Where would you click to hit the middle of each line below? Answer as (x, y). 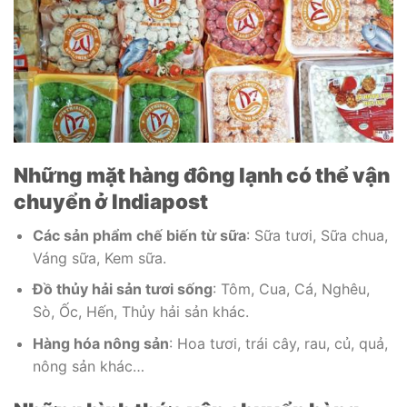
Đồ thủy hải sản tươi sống (122, 289)
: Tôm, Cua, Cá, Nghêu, (291, 289)
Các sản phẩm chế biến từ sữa (139, 235)
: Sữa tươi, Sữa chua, (317, 235)
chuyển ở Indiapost (111, 201)
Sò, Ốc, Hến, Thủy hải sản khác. (140, 312)
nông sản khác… (88, 366)
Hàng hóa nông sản (100, 343)
